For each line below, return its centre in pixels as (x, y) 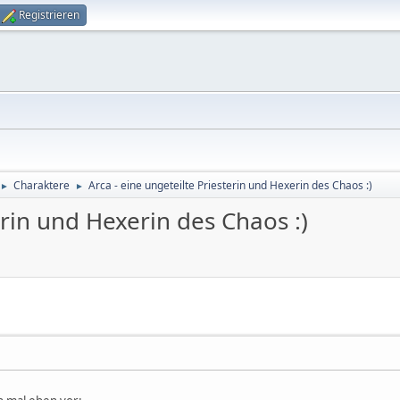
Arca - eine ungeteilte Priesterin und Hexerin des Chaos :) (230, 185)
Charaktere (42, 185)
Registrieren (49, 15)
